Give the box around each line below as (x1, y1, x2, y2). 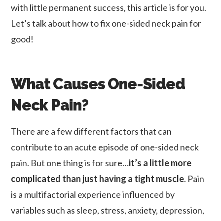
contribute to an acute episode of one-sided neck (11, 142, 199, 153)
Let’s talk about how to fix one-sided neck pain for (11, 17, 202, 29)
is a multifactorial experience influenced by (11, 189, 175, 200)
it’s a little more (129, 157, 192, 169)
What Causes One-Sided (11, 74, 185, 93)
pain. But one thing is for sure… (11, 157, 129, 169)
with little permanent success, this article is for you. (11, 1, 207, 13)
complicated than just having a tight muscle (11, 173, 184, 184)
